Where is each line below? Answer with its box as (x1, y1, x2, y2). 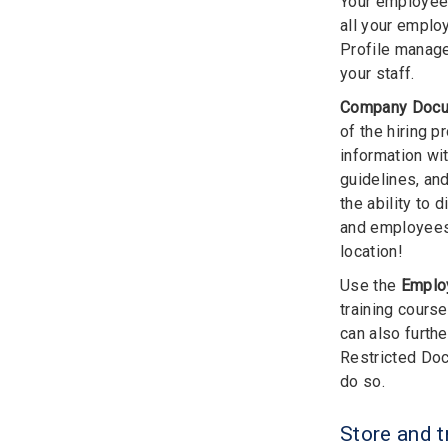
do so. (340, 371, 385, 391)
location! (340, 241, 403, 261)
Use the (340, 275, 401, 295)
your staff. (340, 63, 415, 83)
